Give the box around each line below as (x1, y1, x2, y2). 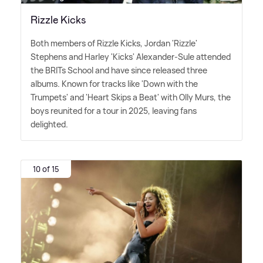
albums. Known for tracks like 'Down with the (31, 77, 198, 89)
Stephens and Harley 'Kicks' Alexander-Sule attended (31, 50, 231, 62)
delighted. (31, 118, 68, 130)
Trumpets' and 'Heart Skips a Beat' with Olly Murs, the (31, 91, 231, 103)
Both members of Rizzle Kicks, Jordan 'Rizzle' (31, 37, 197, 49)
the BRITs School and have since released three (31, 64, 207, 76)
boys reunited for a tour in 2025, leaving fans (31, 104, 197, 116)
